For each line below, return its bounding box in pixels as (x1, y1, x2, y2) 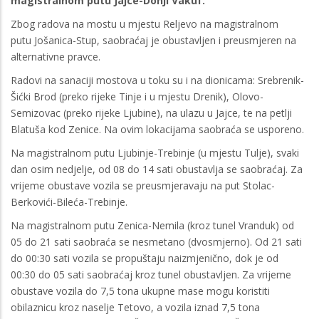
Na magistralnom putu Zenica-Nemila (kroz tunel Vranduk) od (11, 218, 294, 232)
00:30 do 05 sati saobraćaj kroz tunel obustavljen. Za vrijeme (11, 267, 291, 281)
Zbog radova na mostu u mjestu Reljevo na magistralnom (11, 16, 278, 31)
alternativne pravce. (11, 49, 100, 63)
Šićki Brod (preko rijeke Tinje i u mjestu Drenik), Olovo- (11, 89, 263, 103)
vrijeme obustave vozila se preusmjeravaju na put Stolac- (11, 178, 275, 192)
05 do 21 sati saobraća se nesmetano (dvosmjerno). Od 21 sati (11, 234, 302, 249)
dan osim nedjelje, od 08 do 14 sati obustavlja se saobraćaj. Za (11, 162, 303, 176)
